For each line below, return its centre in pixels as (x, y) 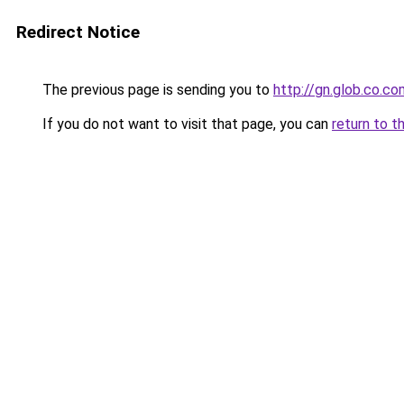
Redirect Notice (78, 32)
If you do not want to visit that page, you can (185, 124)
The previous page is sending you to (156, 90)
